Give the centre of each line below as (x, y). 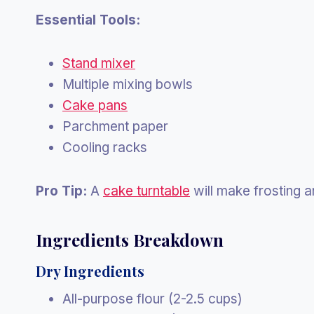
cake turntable (146, 191)
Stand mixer (99, 64)
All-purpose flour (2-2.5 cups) (152, 299)
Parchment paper (115, 127)
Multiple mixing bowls (128, 85)
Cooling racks (105, 148)
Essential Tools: (88, 20)
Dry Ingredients (90, 271)
